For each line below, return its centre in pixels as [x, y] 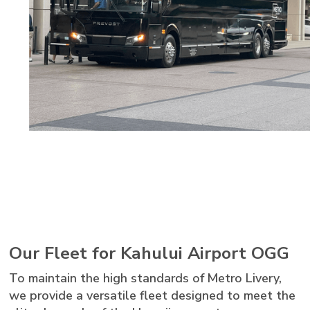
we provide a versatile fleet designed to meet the [153, 296]
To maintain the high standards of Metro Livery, [146, 279]
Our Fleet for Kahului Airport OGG [149, 254]
